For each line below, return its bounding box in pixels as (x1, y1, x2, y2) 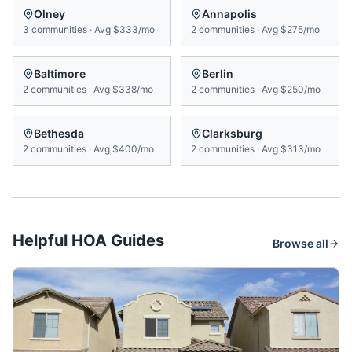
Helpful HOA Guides (13, 231, 164, 250)
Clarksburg (202, 126, 262, 140)
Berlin (202, 67, 233, 80)
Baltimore (34, 67, 86, 80)
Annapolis (202, 7, 257, 20)
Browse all (273, 236, 328, 250)
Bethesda (34, 126, 84, 140)
